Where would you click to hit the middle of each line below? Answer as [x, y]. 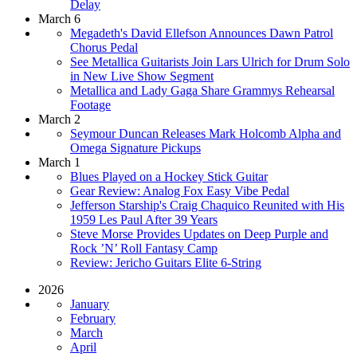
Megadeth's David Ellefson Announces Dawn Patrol [202, 33]
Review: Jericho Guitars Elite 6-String [166, 262]
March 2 [59, 119]
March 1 [59, 162]
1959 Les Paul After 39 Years [144, 219]
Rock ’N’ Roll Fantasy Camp [144, 248]
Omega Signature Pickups [135, 147]
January [90, 304]
